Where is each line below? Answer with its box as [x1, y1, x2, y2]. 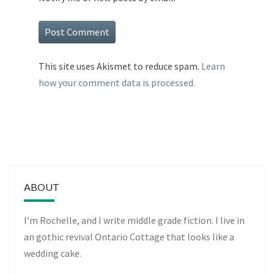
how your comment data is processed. [39, 76, 195, 89]
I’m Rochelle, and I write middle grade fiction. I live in [24, 214, 245, 227]
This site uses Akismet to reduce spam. [39, 60, 201, 73]
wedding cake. [24, 247, 81, 260]
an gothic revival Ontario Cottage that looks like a [24, 231, 234, 243]
